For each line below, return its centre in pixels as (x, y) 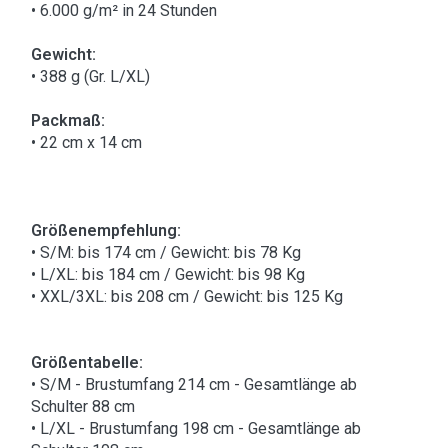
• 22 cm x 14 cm (86, 143)
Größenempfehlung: (106, 231)
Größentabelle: (87, 363)
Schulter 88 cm (83, 407)
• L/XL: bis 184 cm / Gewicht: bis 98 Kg (168, 275)
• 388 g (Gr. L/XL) (90, 77)
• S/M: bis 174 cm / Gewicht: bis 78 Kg (166, 253)
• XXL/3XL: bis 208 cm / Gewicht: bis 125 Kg (187, 297)
